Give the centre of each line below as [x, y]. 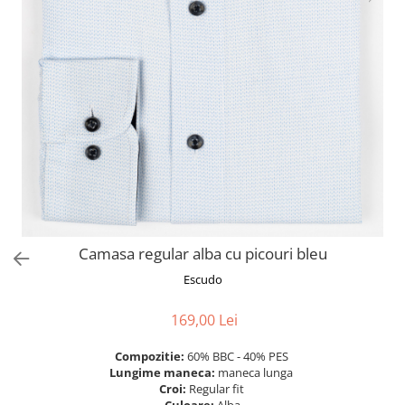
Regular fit [217, 389]
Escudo [202, 279]
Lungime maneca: [164, 372]
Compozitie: [151, 356]
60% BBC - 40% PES [239, 356]
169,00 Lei [204, 320]
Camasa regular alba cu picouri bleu [202, 254]
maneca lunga [257, 372]
